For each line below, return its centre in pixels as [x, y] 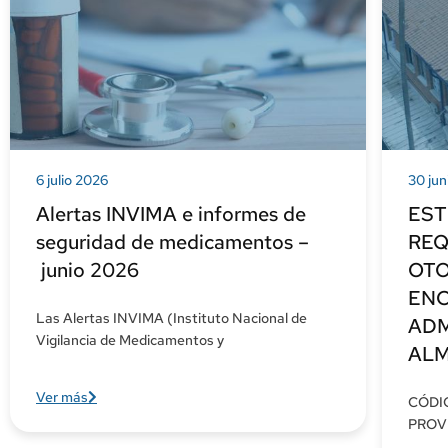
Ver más [62, 396]
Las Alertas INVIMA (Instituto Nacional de [171, 318]
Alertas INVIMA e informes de [171, 214]
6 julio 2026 [72, 180]
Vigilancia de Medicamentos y [130, 340]
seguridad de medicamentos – [172, 242]
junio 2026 [87, 270]
